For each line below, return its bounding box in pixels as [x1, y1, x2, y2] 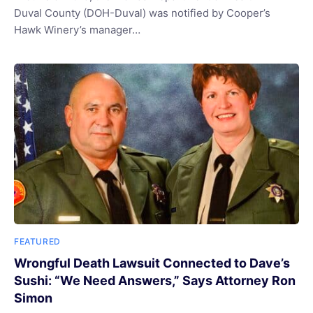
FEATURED [14, 235, 61, 247]
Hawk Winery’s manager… [14, 23, 140, 36]
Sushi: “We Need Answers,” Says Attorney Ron [14, 272, 296, 288]
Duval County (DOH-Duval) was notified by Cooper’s [14, 6, 270, 20]
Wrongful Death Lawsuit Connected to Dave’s [14, 255, 290, 270]
